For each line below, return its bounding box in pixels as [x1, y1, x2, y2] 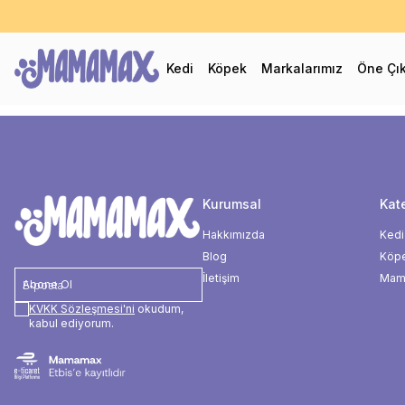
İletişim [202, 271, 240, 285]
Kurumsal [202, 196, 261, 212]
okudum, [135, 301, 184, 316]
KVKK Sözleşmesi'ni [29, 301, 135, 316]
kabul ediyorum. [29, 316, 114, 330]
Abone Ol [23, 277, 72, 291]
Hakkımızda [202, 228, 265, 241]
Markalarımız [261, 61, 343, 76]
